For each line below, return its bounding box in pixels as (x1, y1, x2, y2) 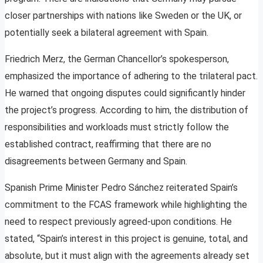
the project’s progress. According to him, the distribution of (5, 104, 248, 116)
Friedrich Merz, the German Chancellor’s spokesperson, (5, 53, 229, 65)
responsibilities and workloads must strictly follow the (5, 122, 229, 133)
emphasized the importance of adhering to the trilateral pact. (5, 70, 258, 82)
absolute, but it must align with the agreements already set (5, 250, 249, 262)
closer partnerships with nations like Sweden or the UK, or (5, 10, 242, 22)
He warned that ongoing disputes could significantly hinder (5, 87, 245, 99)
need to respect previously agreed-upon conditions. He (5, 216, 232, 228)
